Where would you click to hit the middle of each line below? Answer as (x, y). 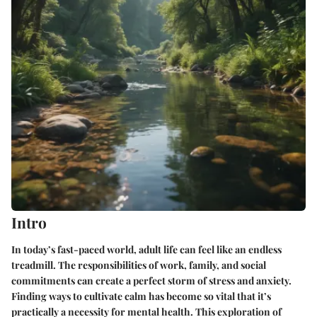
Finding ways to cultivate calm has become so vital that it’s (141, 296)
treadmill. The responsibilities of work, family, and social (139, 265)
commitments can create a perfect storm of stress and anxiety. (151, 280)
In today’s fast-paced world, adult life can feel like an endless (146, 249)
